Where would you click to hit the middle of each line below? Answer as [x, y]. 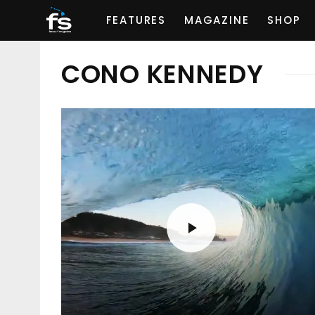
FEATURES [136, 20]
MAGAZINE [217, 20]
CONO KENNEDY [162, 74]
